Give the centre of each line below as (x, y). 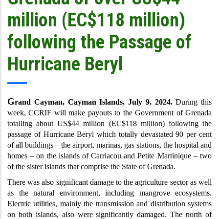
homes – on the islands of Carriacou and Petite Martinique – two (109, 156)
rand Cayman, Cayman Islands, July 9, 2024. (95, 102)
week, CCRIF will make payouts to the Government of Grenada (109, 113)
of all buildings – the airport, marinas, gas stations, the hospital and (109, 145)
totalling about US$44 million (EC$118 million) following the (109, 123)
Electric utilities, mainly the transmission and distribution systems (109, 204)
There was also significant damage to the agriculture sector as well (109, 182)
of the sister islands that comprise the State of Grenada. (91, 166)
